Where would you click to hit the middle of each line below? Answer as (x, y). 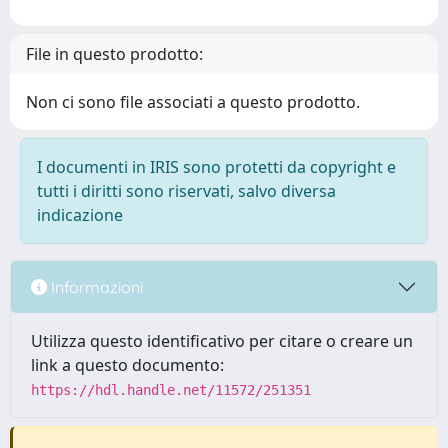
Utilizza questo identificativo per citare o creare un (222, 341)
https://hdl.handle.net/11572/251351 (171, 390)
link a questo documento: (127, 365)
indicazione (80, 215)
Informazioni (95, 286)
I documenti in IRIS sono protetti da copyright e (216, 167)
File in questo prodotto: (114, 54)
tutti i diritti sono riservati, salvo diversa (186, 191)
